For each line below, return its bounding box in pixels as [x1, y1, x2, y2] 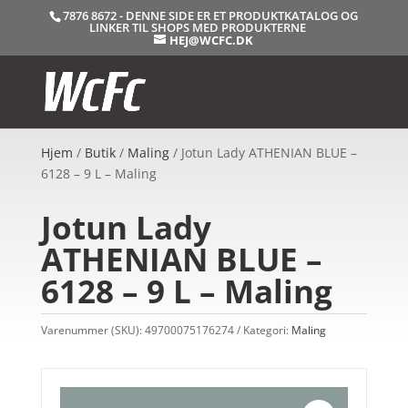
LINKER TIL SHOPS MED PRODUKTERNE [89, 18, 307, 36]
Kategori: [242, 322, 291, 338]
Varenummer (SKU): [40, 322, 145, 338]
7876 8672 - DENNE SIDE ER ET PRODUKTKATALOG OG [63, 6, 359, 24]
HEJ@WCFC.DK [169, 31, 254, 48]
